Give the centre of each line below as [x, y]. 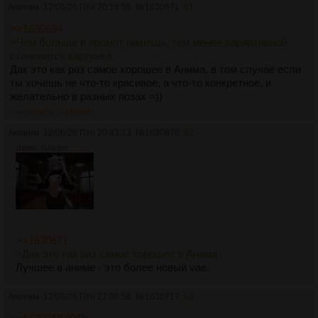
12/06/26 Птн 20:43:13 [87, 133]
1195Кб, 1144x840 [42, 149]
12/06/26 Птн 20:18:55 [87, 7]
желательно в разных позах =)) [86, 97]
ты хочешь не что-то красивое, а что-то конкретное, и [141, 83]
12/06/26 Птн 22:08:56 [87, 297]
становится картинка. [62, 56]
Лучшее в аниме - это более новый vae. [113, 268]
